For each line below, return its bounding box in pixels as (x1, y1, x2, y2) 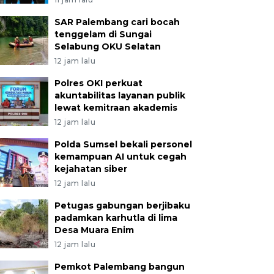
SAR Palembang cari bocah (54, 17, 180, 28)
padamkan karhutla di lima (54, 212, 177, 223)
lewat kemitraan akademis (54, 102, 177, 113)
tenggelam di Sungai (54, 29, 152, 40)
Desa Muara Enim (54, 224, 134, 235)
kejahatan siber (54, 163, 127, 174)
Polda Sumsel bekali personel (54, 139, 192, 150)
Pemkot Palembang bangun (54, 261, 185, 272)
